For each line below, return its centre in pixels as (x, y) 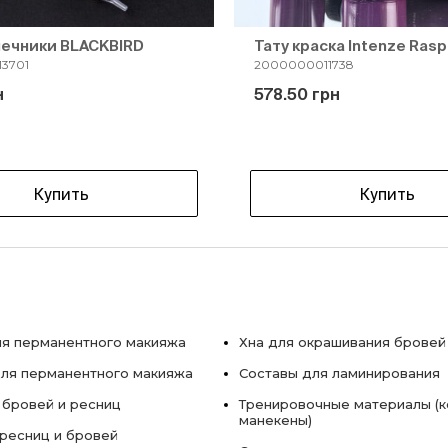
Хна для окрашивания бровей (342, 342)
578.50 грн (297, 94)
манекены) (275, 420)
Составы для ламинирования (339, 373)
